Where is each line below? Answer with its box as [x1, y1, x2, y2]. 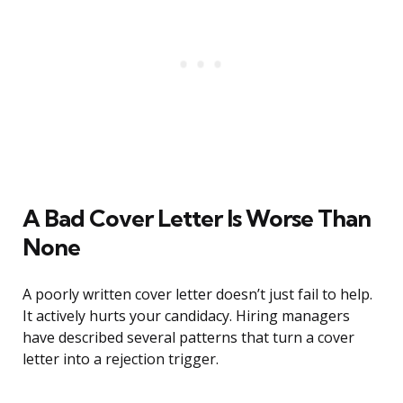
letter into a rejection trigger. [22, 349, 219, 370]
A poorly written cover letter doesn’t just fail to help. [22, 284, 372, 305]
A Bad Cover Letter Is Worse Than [22, 203, 371, 234]
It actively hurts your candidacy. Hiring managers [22, 306, 350, 327]
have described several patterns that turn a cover [22, 327, 354, 348]
